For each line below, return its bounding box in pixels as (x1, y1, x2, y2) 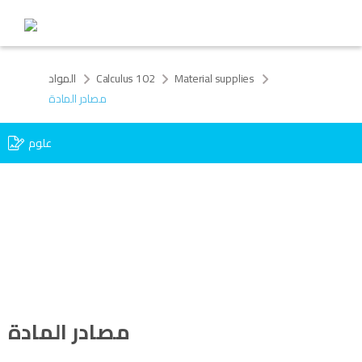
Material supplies (175, 68, 255, 89)
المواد (48, 68, 76, 89)
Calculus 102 (95, 68, 155, 89)
